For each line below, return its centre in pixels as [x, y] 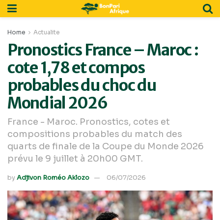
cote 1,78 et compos [76, 68]
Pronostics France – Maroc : [103, 50]
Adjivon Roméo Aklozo [53, 177]
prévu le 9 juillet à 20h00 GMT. [75, 158]
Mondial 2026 [57, 103]
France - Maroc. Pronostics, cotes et [89, 122]
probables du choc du [82, 85]
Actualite [47, 32]
